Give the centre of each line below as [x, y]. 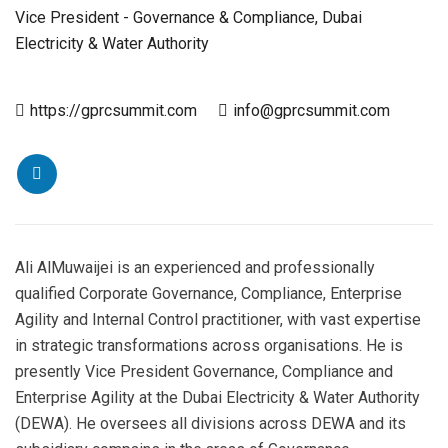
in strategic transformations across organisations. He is [209, 345]
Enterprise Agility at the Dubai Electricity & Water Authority [217, 397]
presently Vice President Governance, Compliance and [204, 371]
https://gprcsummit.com [113, 110]
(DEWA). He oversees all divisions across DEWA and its [210, 423]
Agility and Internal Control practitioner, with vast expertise [218, 319]
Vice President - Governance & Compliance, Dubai [188, 17]
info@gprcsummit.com [311, 110]
